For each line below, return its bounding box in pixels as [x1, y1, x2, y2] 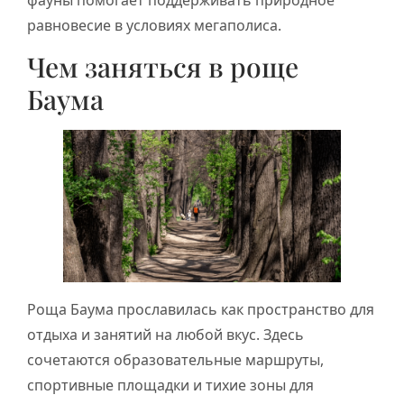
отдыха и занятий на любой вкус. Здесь [27, 324, 304, 344]
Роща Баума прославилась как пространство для [27, 298, 374, 319]
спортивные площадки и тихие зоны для [27, 374, 314, 395]
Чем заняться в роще [27, 49, 298, 86]
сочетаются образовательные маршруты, [27, 349, 324, 370]
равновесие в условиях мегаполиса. [27, 14, 281, 35]
